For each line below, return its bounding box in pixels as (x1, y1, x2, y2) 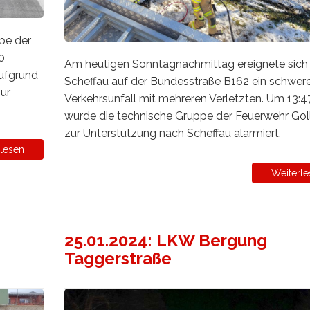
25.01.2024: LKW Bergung (64, 230, 267, 250)
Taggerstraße (64, 248, 172, 268)
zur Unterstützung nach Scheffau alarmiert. (64, 126, 281, 140)
